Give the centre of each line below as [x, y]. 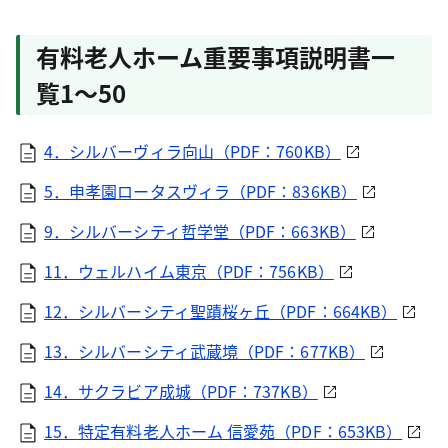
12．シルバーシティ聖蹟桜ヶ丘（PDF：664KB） [221, 311]
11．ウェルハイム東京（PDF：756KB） [189, 271]
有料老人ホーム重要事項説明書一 [215, 56]
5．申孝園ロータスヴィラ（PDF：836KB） [200, 191]
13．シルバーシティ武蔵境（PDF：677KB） [204, 351]
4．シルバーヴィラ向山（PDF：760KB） [192, 151]
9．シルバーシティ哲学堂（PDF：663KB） [200, 231]
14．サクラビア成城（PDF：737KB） [181, 391]
